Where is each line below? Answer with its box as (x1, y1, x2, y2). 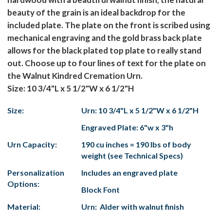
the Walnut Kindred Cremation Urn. (7, 71, 143, 81)
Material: (7, 202, 40, 212)
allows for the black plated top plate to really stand (7, 45, 201, 56)
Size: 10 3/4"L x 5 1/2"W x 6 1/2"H (7, 83, 134, 94)
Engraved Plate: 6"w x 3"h (81, 123, 173, 132)
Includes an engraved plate (81, 168, 178, 178)
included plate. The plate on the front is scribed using (7, 20, 210, 31)
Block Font (81, 185, 120, 195)
